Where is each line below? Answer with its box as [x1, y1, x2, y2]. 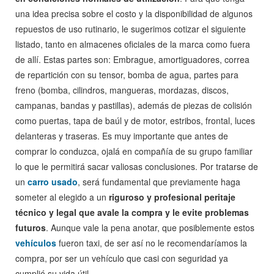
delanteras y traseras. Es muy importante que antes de [15, 130, 228, 142]
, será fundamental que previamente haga [78, 176, 240, 188]
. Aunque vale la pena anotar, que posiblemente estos [46, 221, 254, 234]
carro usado [28, 176, 78, 188]
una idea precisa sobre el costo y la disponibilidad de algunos [15, 7, 253, 20]
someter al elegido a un [15, 191, 109, 203]
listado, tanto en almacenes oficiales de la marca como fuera [15, 38, 250, 50]
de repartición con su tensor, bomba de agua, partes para [15, 68, 239, 81]
